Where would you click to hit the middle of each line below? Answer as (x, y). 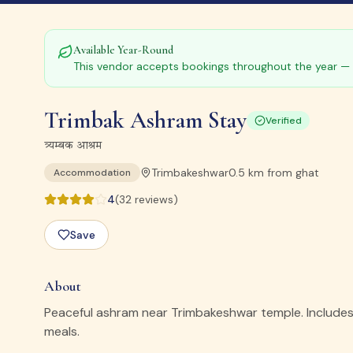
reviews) (155, 199)
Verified (284, 121)
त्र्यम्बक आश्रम (73, 146)
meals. (62, 331)
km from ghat (282, 173)
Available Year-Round (123, 50)
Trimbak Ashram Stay (145, 120)
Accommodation (92, 173)
